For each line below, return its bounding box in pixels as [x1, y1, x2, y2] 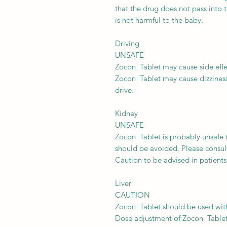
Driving [115, 38, 139, 48]
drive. [115, 85, 134, 95]
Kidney [115, 108, 138, 118]
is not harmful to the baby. [115, 15, 203, 25]
